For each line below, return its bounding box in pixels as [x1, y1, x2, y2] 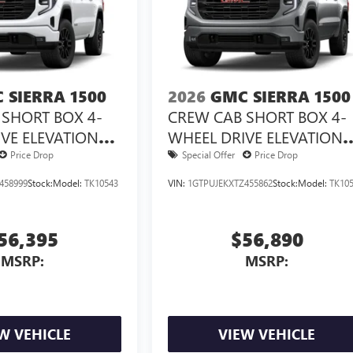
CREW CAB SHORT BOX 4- [168, 105, 347, 127]
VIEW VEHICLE [218, 324, 316, 344]
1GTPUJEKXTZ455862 [188, 176, 273, 189]
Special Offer [182, 147, 236, 161]
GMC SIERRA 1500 [210, 85, 351, 107]
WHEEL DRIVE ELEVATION [168, 125, 344, 147]
